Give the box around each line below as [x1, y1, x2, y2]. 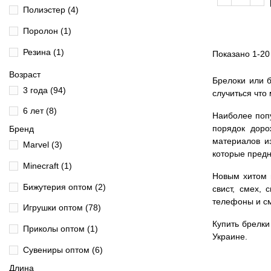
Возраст [9, 69, 41, 79]
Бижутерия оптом [23, 181, 95, 192]
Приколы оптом [23, 224, 87, 234]
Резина [23, 47, 53, 57]
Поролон [23, 26, 60, 36]
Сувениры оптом [23, 245, 92, 255]
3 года [23, 85, 50, 95]
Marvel [23, 140, 51, 150]
